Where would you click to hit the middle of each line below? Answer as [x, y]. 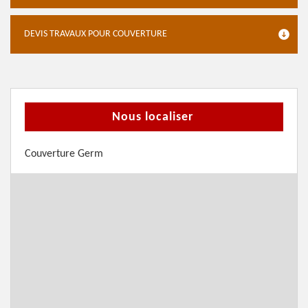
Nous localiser [152, 117]
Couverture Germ [64, 154]
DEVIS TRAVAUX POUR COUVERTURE [96, 34]
